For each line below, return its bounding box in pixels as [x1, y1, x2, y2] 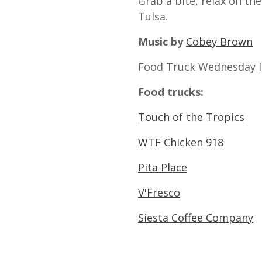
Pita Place [138, 160, 187, 174]
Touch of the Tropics [138, 110, 244, 124]
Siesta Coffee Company [138, 211, 253, 225]
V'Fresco [138, 185, 180, 199]
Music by [138, 35, 183, 49]
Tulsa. [138, 9, 168, 23]
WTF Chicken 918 [138, 135, 223, 149]
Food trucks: [138, 85, 204, 99]
